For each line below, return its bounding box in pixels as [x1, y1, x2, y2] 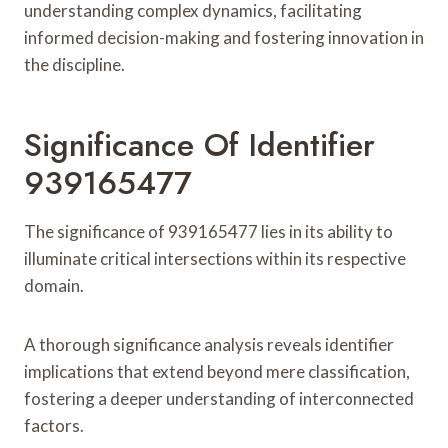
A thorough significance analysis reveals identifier [24, 333, 394, 355]
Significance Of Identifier [24, 121, 375, 168]
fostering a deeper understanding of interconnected [24, 387, 414, 409]
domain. [24, 274, 84, 296]
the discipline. [24, 53, 125, 75]
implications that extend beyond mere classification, [24, 360, 410, 382]
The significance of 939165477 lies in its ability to [24, 220, 393, 242]
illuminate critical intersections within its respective [24, 247, 406, 269]
